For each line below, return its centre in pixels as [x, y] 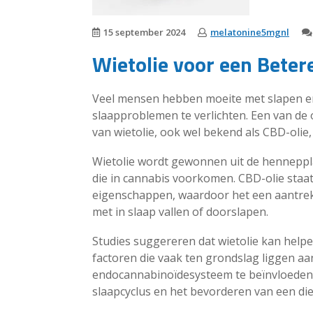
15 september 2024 [144, 32]
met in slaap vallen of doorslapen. [180, 212]
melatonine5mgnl [250, 32]
